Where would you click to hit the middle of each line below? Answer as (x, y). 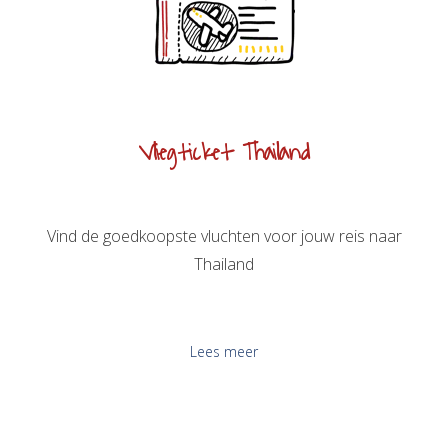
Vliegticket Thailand (224, 152)
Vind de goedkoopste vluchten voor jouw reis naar (224, 235)
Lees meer (224, 351)
